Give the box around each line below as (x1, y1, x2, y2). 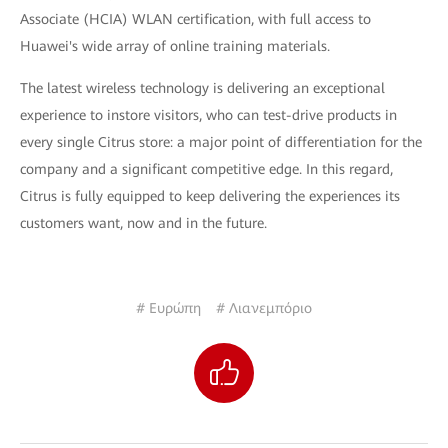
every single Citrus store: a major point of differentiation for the (20, 134, 422, 150)
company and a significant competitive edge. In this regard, (20, 161, 393, 177)
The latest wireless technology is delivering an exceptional (20, 80, 385, 96)
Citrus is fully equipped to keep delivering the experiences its (20, 188, 400, 204)
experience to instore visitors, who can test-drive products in (20, 107, 397, 123)
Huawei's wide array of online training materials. (20, 38, 330, 54)
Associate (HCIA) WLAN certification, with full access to (20, 11, 371, 27)
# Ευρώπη (136, 300, 201, 316)
